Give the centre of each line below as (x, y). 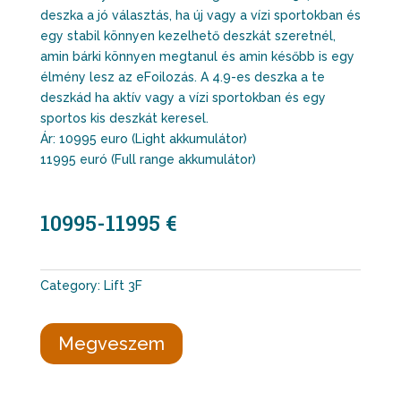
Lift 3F (123, 286)
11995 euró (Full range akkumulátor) (148, 160)
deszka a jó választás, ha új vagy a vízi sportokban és (200, 16)
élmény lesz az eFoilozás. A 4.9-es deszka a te (182, 77)
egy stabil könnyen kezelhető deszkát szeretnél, (188, 36)
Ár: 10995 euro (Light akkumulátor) (143, 139)
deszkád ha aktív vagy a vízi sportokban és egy (183, 98)
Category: (72, 286)
